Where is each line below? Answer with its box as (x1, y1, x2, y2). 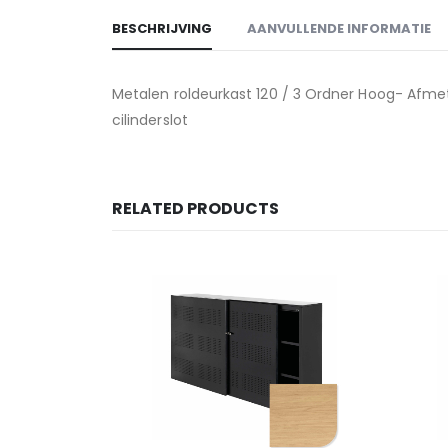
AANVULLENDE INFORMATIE (247, 19, 431, 39)
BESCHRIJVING (112, 19, 212, 39)
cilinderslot (112, 110, 188, 131)
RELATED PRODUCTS (112, 197, 279, 221)
